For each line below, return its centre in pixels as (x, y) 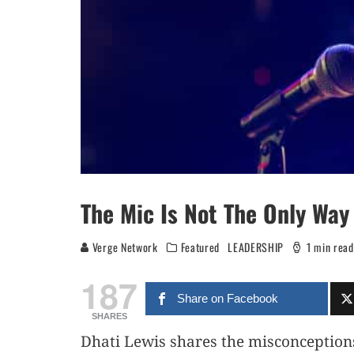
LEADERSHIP (256, 247)
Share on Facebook (228, 298)
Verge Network (124, 247)
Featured (200, 247)
